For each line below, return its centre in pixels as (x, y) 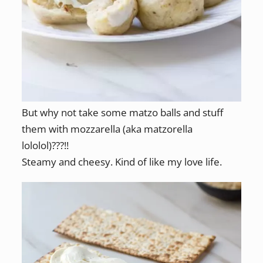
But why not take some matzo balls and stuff (122, 112)
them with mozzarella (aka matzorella (107, 129)
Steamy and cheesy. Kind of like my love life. (123, 161)
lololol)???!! (45, 145)
